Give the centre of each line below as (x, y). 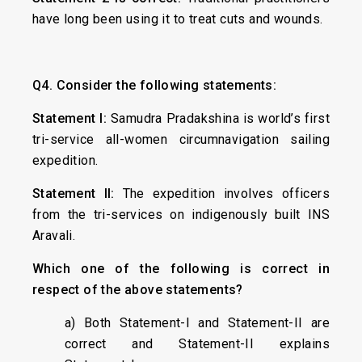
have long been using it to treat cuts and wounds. (178, 19)
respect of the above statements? (138, 290)
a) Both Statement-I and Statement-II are (197, 323)
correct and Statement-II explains (197, 344)
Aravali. (54, 236)
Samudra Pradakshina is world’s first (220, 118)
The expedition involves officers (226, 194)
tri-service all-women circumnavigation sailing (181, 139)
